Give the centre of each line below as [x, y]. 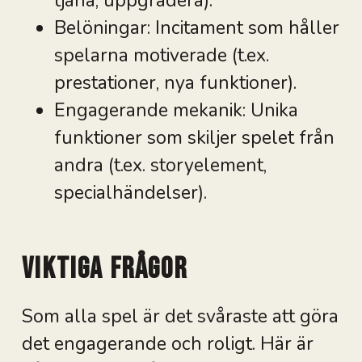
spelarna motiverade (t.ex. [161, 55]
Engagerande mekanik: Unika [176, 110]
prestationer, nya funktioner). [175, 82]
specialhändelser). [130, 192]
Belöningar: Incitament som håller [196, 27]
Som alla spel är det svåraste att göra [180, 316]
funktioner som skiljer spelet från [194, 137]
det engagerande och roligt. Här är [167, 343]
